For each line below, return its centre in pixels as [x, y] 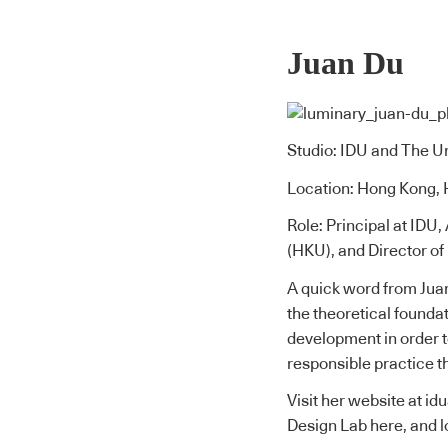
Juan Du [345, 63]
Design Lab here [345, 426]
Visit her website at [356, 401]
